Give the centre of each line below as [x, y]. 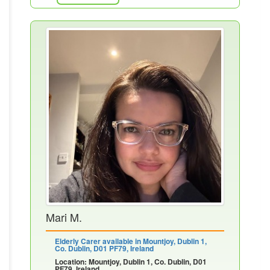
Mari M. [64, 217]
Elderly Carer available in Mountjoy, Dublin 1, [131, 241]
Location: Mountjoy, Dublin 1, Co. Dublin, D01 [131, 262]
